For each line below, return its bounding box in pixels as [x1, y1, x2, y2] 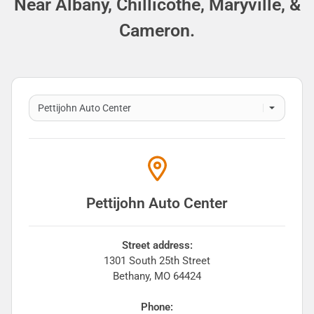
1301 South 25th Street [104, 254, 210, 268]
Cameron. [119, 20, 195, 41]
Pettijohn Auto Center [86, 195, 228, 212]
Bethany [113, 270, 149, 283]
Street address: [121, 239, 193, 252]
